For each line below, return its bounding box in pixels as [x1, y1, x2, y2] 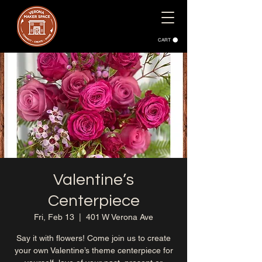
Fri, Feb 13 [34, 212, 74, 222]
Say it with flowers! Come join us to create [16, 233, 171, 243]
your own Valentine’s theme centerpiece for [14, 246, 173, 255]
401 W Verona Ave [86, 212, 153, 222]
